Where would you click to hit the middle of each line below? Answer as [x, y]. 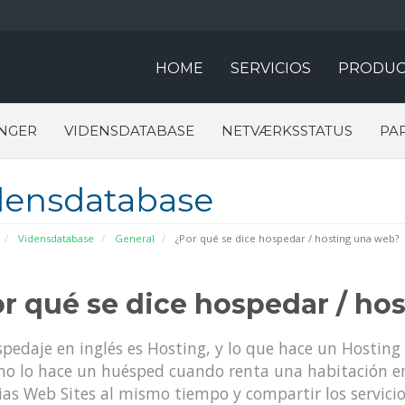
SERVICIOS [271, 68]
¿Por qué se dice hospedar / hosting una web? [285, 238]
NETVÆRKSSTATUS [287, 131]
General [134, 238]
